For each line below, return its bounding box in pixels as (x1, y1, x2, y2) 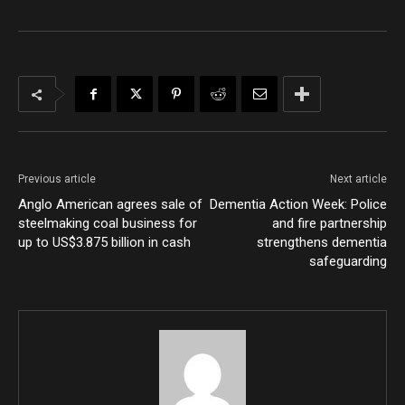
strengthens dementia (257, 234, 387, 250)
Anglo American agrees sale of (18, 196, 202, 212)
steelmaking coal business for (18, 215, 197, 231)
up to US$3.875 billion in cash (18, 234, 191, 250)
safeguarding (309, 253, 387, 269)
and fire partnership (272, 215, 387, 231)
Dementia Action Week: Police (210, 196, 387, 212)
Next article (330, 173, 387, 185)
